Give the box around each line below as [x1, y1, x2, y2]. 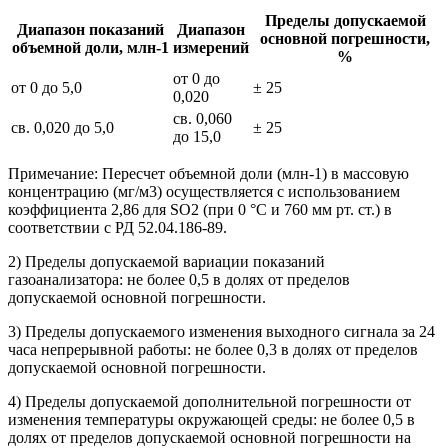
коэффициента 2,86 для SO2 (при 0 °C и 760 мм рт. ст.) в [8, 200, 392, 218]
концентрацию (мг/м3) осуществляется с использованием [8, 182, 400, 200]
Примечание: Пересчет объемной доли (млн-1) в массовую [8, 164, 409, 182]
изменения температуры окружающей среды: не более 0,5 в [8, 410, 415, 428]
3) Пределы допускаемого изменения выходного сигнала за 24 [8, 322, 435, 340]
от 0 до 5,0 [11, 78, 82, 96]
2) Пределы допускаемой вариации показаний [8, 252, 325, 270]
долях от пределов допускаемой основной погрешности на [8, 428, 411, 446]
